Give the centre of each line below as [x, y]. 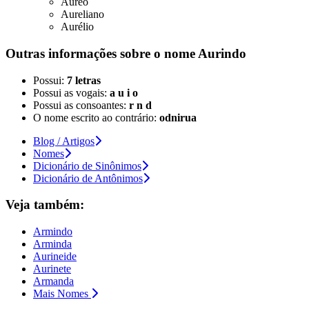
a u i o [124, 92]
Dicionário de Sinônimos [87, 166]
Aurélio [77, 27]
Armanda [53, 281]
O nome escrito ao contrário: [96, 117]
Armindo [53, 231]
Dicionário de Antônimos [88, 178]
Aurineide [55, 256]
